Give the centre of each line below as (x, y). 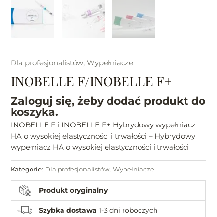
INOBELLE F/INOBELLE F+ (92, 81)
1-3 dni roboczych (127, 210)
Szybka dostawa (68, 210)
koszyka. (35, 112)
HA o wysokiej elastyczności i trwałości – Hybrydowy (103, 136)
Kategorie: (28, 169)
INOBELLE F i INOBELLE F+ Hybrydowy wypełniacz (103, 125)
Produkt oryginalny (73, 190)
